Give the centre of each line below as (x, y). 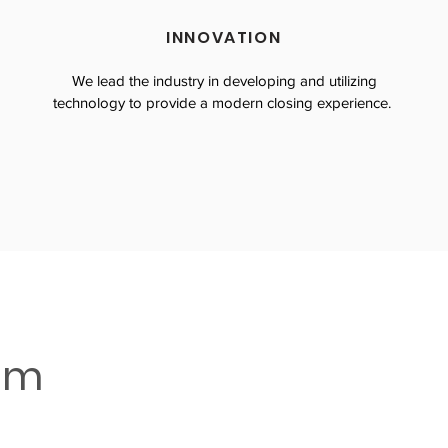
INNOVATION (224, 37)
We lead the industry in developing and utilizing (224, 80)
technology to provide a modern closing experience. (224, 102)
